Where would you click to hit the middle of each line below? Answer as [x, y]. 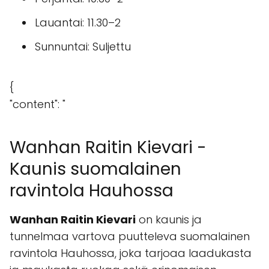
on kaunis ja [169, 219]
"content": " [38, 104]
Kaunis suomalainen [95, 169]
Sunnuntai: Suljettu [83, 47]
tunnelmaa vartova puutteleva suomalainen [130, 236]
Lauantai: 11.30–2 [78, 23]
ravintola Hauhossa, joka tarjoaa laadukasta [131, 253]
